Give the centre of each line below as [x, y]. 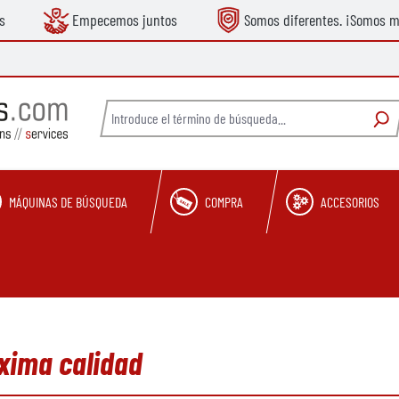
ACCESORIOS [350, 201]
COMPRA [224, 201]
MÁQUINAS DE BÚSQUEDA [68, 201]
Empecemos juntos [124, 20]
